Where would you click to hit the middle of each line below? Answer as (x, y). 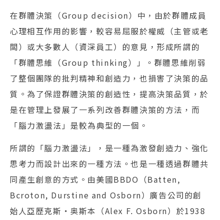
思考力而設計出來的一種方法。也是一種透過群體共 (109, 163)
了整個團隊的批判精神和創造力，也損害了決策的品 (109, 78)
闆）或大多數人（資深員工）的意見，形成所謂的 (105, 46)
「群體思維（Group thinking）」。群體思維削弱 (108, 62)
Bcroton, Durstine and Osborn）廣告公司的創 (106, 195)
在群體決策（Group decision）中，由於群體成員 (108, 15)
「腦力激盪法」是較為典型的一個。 (79, 125)
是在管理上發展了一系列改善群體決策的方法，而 (105, 109)
